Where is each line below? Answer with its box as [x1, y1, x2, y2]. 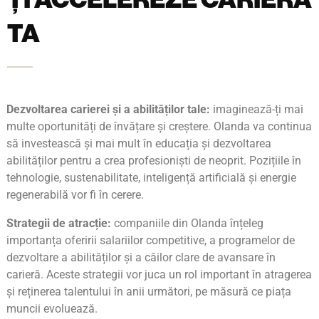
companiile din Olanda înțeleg [111, 216, 263, 231]
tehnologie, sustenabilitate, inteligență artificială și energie [6, 171, 296, 185]
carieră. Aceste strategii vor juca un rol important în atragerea [6, 268, 312, 282]
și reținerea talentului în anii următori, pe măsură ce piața [6, 285, 291, 299]
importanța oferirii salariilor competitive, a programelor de [6, 234, 295, 248]
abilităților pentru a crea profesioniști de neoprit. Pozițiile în [6, 154, 301, 168]
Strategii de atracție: [6, 216, 111, 231]
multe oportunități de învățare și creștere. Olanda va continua [6, 120, 312, 134]
